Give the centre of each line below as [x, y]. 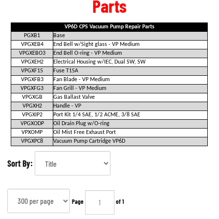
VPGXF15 [32, 71]
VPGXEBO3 [32, 53]
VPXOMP [32, 132]
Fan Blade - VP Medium [82, 80]
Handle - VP [67, 106]
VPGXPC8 [32, 141]
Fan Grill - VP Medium [80, 88]
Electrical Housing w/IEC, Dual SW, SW [99, 62]
